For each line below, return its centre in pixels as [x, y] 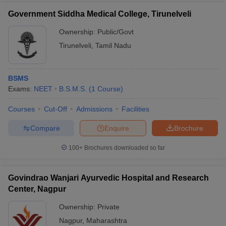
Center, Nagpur [37, 189]
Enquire [117, 128]
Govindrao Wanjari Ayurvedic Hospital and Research [108, 178]
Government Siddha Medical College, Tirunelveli [100, 14]
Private [108, 207]
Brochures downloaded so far [124, 148]
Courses [21, 109]
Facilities [135, 109]
